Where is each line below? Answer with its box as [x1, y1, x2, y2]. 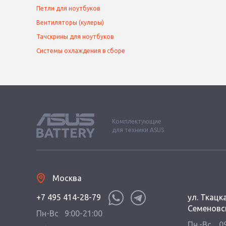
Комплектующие [112, 118, 161, 125]
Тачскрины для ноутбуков [36, 33, 114, 40]
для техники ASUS [112, 127, 164, 133]
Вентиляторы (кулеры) [36, 19, 104, 26]
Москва [52, 174, 82, 183]
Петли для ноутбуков [36, 5, 100, 12]
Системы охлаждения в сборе [36, 47, 125, 54]
